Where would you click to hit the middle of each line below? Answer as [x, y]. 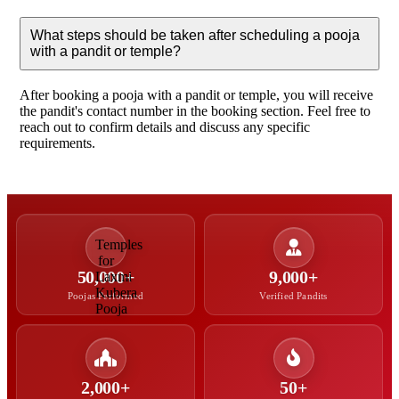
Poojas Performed [106, 296]
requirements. [57, 143]
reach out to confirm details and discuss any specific [165, 127]
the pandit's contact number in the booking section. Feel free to [195, 111]
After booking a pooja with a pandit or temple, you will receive [196, 95]
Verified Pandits [293, 296]
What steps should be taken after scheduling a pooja [195, 35]
